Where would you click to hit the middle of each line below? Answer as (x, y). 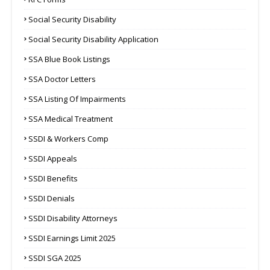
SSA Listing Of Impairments (77, 99)
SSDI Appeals (53, 159)
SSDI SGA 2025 (55, 258)
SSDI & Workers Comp (68, 139)
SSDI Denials (52, 198)
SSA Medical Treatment (71, 119)
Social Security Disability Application (93, 39)
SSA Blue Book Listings (69, 59)
